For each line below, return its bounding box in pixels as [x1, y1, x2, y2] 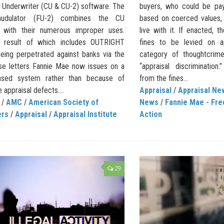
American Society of [28, 97, 98, 107]
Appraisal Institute [53, 109, 117, 119]
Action [139, 109, 162, 119]
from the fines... [139, 73, 188, 83]
